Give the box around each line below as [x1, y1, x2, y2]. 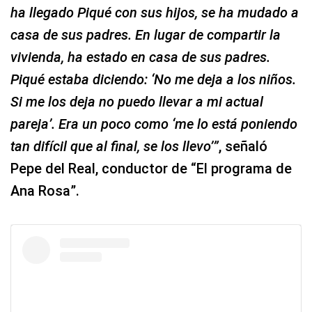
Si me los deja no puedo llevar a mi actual [10, 93, 263, 110]
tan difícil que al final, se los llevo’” [10, 137, 219, 155]
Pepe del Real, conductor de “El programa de [10, 159, 292, 177]
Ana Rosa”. [10, 182, 79, 199]
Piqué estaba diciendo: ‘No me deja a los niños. [10, 70, 296, 88]
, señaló [219, 137, 267, 155]
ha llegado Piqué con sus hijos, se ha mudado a [10, 3, 299, 21]
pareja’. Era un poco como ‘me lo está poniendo [10, 115, 297, 132]
